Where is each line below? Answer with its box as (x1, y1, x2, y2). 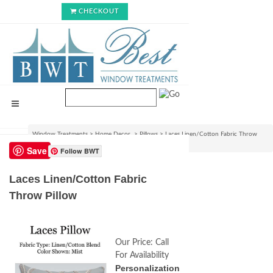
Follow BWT (60, 146, 99, 155)
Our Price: (115, 238, 153, 247)
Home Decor (95, 131, 132, 137)
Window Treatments (32, 131, 88, 137)
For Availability (115, 251, 169, 260)
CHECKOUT (78, 8, 119, 15)
